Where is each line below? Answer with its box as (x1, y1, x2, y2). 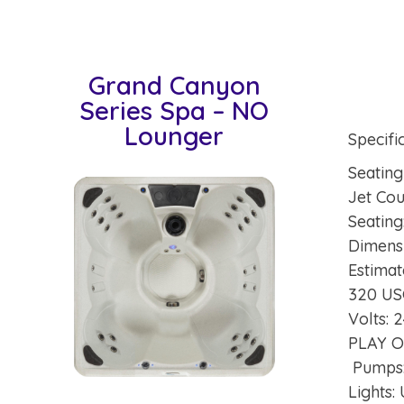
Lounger (124, 119, 225, 151)
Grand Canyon (87, 69, 261, 101)
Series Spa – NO (79, 94, 270, 126)
